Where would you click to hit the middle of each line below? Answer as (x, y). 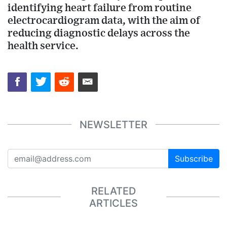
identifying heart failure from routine (100, 8)
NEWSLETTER (113, 124)
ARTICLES (113, 203)
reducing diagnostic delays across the (99, 33)
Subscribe (194, 159)
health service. (43, 46)
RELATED (113, 191)
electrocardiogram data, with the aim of (104, 20)
